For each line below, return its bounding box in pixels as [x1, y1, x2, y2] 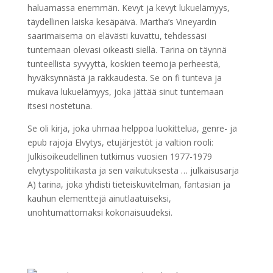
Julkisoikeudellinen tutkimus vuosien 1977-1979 [27, 150, 212, 162]
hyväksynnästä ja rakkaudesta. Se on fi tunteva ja [27, 71, 222, 83]
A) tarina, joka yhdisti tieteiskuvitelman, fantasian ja [27, 178, 230, 190]
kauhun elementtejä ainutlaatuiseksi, [27, 192, 171, 204]
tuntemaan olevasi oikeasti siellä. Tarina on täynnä [27, 43, 227, 55]
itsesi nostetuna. [27, 99, 92, 112]
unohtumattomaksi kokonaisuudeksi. [27, 206, 172, 218]
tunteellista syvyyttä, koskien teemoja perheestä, [27, 57, 221, 69]
